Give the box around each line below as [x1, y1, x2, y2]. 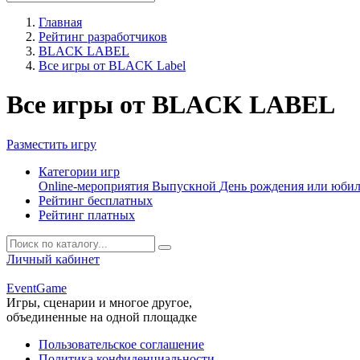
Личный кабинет [6, 252, 100, 266]
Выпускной [152, 178, 219, 193]
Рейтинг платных [39, 207, 135, 222]
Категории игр [39, 164, 120, 178]
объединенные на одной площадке [6, 309, 197, 324]
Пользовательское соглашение [39, 337, 204, 351]
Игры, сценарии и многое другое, [6, 295, 192, 309]
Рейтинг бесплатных [39, 193, 153, 207]
